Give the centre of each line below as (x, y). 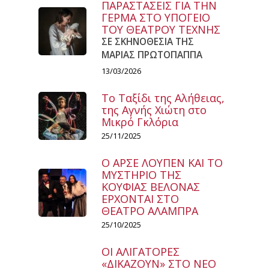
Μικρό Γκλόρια (140, 122)
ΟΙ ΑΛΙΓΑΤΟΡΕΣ (141, 251)
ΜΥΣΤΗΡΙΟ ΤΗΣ (141, 174)
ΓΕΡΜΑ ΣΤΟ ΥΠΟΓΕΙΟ (156, 17)
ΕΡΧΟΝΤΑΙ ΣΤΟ (140, 198)
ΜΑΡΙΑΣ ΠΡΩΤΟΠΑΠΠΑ (152, 55)
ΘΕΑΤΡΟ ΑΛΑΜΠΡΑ (150, 210)
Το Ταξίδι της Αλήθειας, (163, 98)
